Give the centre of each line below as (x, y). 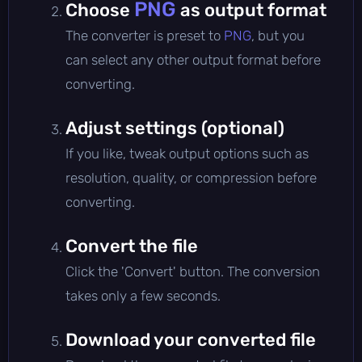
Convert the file (132, 246)
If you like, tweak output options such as (187, 153)
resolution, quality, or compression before (191, 177)
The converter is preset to (145, 35)
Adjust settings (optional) (175, 128)
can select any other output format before (193, 59)
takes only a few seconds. (143, 295)
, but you (278, 35)
